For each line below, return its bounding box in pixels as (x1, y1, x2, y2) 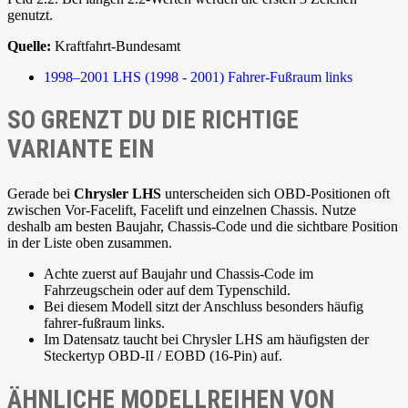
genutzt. (7, 6, 53, 23)
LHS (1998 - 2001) (113, 68, 224, 85)
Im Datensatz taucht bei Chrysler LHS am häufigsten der (44, 331, 369, 348)
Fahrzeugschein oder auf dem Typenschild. (44, 282, 291, 299)
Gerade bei (7, 186, 74, 202)
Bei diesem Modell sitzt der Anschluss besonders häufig (44, 299, 363, 315)
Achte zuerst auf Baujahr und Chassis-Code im (44, 266, 313, 282)
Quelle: (7, 37, 51, 54)
